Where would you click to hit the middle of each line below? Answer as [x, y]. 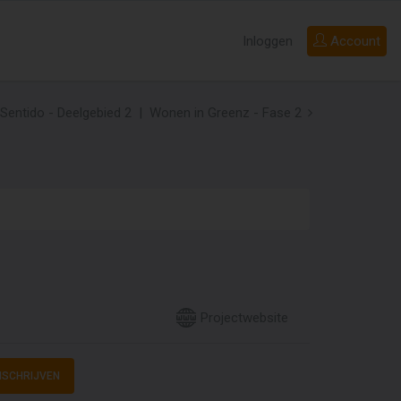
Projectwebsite [243, 317]
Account [355, 41]
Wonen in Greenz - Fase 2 [225, 113]
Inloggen [268, 41]
